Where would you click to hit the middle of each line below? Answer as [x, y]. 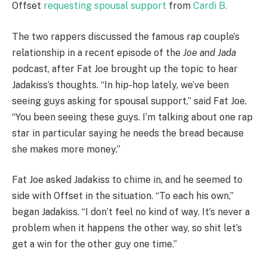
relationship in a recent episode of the [97, 52]
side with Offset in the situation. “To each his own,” [123, 196]
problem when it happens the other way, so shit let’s [127, 228]
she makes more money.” [66, 149]
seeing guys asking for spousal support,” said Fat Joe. [129, 101]
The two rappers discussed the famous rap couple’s [126, 36]
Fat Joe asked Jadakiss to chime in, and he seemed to [127, 180]
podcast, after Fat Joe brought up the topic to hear [125, 69]
